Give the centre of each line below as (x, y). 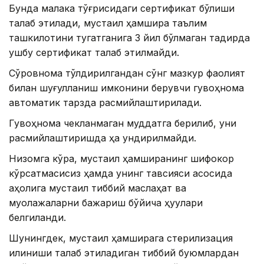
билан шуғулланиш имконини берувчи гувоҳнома (126, 88)
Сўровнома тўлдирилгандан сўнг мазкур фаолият (127, 73)
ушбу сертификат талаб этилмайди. (94, 52)
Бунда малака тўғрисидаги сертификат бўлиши (122, 8)
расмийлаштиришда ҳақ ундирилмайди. (103, 138)
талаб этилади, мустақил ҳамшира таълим (108, 23)
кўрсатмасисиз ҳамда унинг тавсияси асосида (121, 173)
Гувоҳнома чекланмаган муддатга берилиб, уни (123, 123)
